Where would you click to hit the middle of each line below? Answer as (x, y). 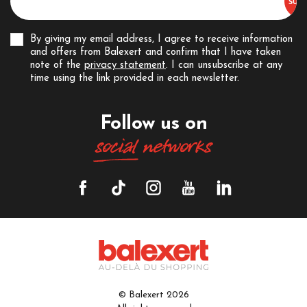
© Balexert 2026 (153, 295)
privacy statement (125, 66)
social (116, 147)
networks (174, 147)
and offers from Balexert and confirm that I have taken (156, 53)
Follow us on (153, 124)
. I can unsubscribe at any (224, 66)
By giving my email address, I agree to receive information (161, 40)
